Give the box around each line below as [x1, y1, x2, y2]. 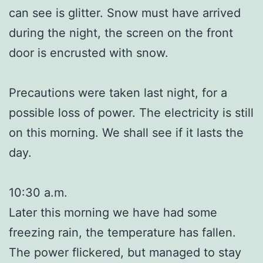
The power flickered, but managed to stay [9, 245, 241, 259]
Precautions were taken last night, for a [9, 85, 227, 100]
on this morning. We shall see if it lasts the [9, 125, 244, 140]
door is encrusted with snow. [9, 45, 168, 60]
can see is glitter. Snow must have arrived [9, 5, 241, 20]
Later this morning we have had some [9, 205, 217, 220]
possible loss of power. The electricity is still [9, 105, 254, 120]
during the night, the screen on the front [9, 25, 233, 40]
